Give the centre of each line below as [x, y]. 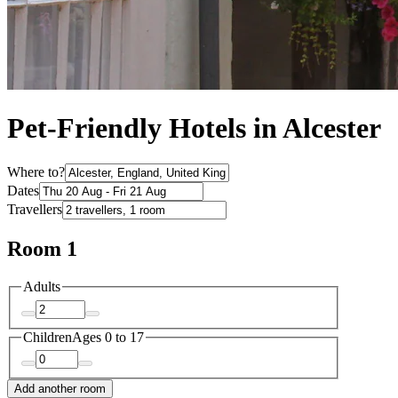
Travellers [35, 210]
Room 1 [42, 249]
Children [48, 337]
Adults [42, 287]
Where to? [36, 172]
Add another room [60, 389]
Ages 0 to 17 [108, 337]
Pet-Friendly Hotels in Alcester [194, 128]
